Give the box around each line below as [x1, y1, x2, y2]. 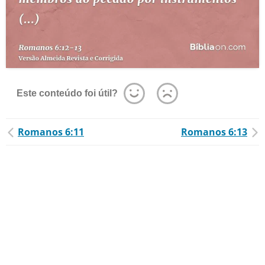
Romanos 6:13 [181, 125, 247, 138]
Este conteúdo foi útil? [17, 88, 118, 98]
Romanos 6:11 [18, 125, 84, 138]
